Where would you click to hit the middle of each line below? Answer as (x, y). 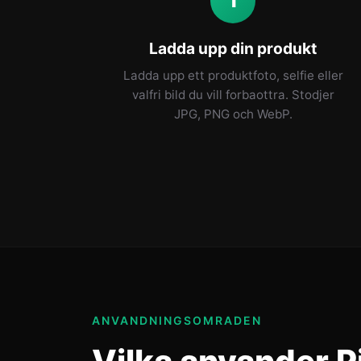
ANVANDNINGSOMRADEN (177, 320)
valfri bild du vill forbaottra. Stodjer (233, 95)
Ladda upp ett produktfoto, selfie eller (233, 75)
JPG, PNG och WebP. (233, 114)
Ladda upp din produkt (233, 48)
